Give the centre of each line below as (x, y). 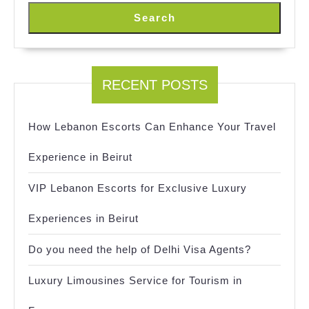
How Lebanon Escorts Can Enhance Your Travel (152, 127)
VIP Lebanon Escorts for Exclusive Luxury (138, 188)
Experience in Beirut (80, 157)
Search (154, 18)
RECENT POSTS (154, 85)
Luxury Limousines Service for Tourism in (135, 281)
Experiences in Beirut (83, 219)
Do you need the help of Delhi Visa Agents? (140, 250)
